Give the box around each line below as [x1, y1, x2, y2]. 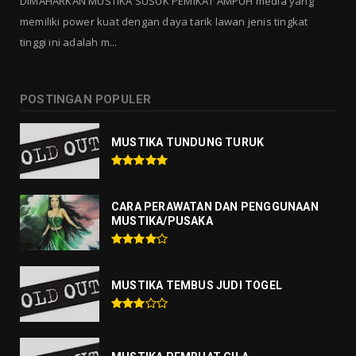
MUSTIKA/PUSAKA [111, 214, 213, 227]
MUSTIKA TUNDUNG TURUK [111, 135, 265, 149]
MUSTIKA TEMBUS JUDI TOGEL [111, 278, 282, 292]
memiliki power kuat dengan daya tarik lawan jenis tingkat [20, 14, 308, 29]
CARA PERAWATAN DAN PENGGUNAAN [111, 199, 319, 213]
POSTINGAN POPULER [20, 92, 152, 107]
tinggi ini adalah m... [20, 35, 118, 50]
